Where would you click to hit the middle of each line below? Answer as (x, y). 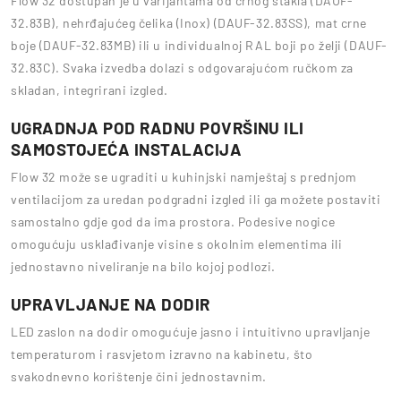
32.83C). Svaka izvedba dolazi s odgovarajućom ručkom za (182, 68)
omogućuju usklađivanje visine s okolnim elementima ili (177, 244)
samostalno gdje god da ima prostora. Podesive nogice (173, 222)
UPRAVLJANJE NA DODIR (111, 304)
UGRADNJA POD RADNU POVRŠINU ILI (158, 128)
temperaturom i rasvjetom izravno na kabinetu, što (162, 354)
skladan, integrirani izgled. (90, 90)
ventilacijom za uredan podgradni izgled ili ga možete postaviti (196, 200)
